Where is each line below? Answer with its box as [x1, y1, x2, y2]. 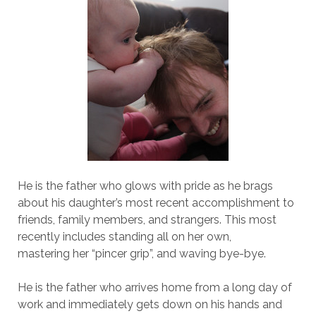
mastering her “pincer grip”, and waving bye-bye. [17, 247, 266, 260]
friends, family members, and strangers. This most [17, 213, 276, 226]
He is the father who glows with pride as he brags [17, 179, 273, 193]
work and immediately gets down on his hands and [17, 298, 282, 311]
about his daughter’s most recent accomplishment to [17, 196, 294, 209]
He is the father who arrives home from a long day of [17, 281, 292, 294]
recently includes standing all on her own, [17, 230, 231, 243]
